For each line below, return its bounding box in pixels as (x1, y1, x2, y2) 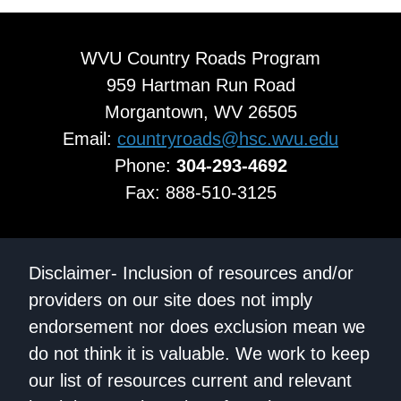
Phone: (114, 156, 176, 176)
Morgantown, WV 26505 (104, 102, 297, 123)
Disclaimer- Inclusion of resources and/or (29, 263, 354, 284)
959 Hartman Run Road (106, 75, 295, 96)
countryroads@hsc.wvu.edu (117, 129, 338, 149)
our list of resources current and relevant (29, 371, 352, 391)
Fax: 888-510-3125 (124, 183, 277, 203)
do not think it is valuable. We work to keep (29, 344, 370, 364)
